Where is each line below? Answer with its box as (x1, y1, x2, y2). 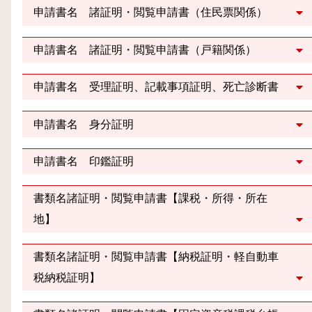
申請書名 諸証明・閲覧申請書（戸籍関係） (33, 43, 256, 56)
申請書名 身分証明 (33, 118, 134, 130)
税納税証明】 (33, 271, 100, 283)
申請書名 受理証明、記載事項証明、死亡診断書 (33, 81, 279, 93)
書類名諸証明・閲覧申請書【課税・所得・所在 (33, 192, 267, 205)
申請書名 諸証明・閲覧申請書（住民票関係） (33, 6, 267, 19)
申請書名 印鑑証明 (33, 155, 134, 167)
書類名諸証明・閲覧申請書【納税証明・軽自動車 (33, 250, 279, 263)
